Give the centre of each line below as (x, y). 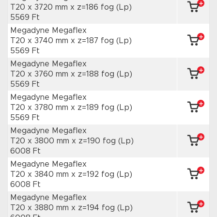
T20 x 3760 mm (40, 74)
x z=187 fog (93, 41)
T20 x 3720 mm (40, 7)
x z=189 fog (94, 108)
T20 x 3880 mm (41, 208)
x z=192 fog (94, 174)
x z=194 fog (94, 208)
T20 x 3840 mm (41, 174)
